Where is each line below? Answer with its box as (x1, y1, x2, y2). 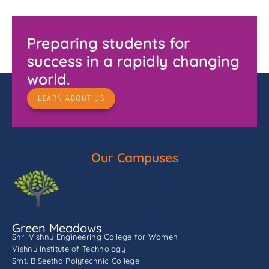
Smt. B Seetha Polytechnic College (12, 255, 139, 265)
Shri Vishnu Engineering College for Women (12, 231, 178, 241)
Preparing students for (27, 33, 190, 52)
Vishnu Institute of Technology (12, 243, 125, 253)
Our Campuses (91, 149, 178, 165)
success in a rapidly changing (27, 51, 240, 70)
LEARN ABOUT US (38, 94, 104, 103)
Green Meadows (12, 220, 101, 236)
